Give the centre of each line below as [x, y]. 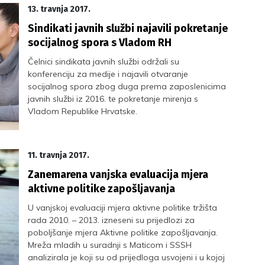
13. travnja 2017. [59, 9]
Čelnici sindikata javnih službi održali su [104, 62]
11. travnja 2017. [59, 155]
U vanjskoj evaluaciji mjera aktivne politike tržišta [123, 208]
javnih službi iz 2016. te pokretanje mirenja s [113, 99]
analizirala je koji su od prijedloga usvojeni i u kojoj [127, 257]
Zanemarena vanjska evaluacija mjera [118, 174]
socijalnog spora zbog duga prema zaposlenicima [127, 86]
